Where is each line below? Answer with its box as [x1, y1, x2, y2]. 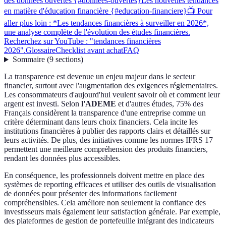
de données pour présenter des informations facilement [4, 189, 177, 198]
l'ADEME [81, 99, 116, 108]
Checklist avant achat [55, 46, 123, 55]
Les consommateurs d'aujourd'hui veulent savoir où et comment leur [4, 90, 220, 99]
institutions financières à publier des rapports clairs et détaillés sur [4, 127, 210, 136]
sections [55, 55, 81, 64]
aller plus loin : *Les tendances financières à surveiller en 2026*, [4, 19, 209, 28]
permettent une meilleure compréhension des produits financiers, [4, 145, 208, 154]
